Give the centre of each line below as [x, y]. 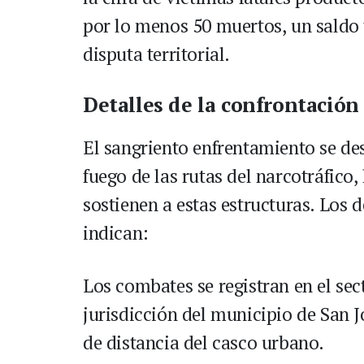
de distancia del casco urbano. [204, 342]
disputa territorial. [157, 54]
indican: [116, 233]
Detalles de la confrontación [221, 104]
